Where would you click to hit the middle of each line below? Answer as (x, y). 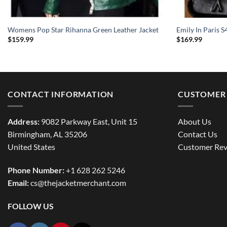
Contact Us (198, 134)
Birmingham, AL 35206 (47, 134)
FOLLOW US (31, 206)
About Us (195, 122)
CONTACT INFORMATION (61, 94)
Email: (19, 182)
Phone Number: (36, 170)
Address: (24, 122)
